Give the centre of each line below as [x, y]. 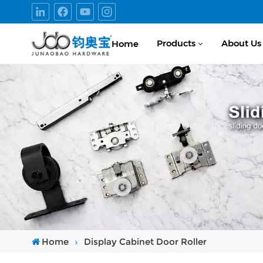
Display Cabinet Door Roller [145, 241]
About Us [241, 43]
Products [176, 43]
